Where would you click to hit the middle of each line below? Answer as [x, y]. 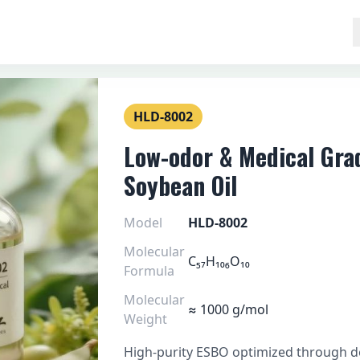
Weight [145, 319]
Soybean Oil [180, 185]
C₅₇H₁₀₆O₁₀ [219, 261]
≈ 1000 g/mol [228, 309]
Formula [149, 271]
